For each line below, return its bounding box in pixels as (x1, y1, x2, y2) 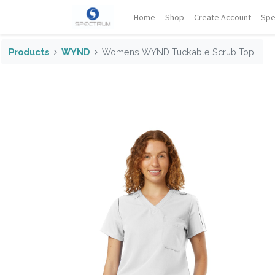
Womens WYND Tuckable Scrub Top (101, 46, 254, 57)
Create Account (194, 11, 252, 23)
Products (8, 46, 49, 57)
